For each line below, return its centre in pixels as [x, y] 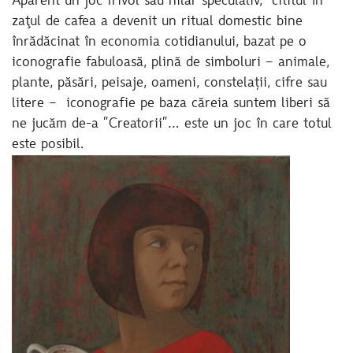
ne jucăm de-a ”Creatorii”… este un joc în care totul [172, 124]
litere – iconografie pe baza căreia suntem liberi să [171, 104]
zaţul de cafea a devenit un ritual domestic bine [157, 22]
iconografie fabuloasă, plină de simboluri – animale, [171, 63]
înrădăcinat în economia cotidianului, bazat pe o [159, 42]
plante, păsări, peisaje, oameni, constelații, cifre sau [169, 83]
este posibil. [48, 145]
